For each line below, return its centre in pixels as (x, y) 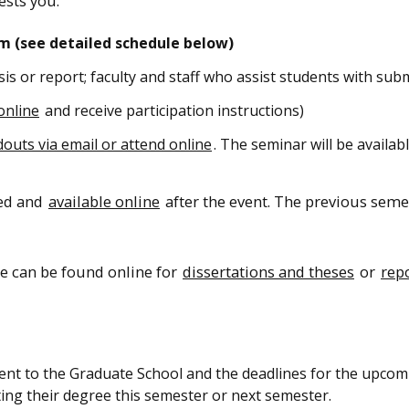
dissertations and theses (268, 271)
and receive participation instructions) (173, 110)
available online (104, 202)
